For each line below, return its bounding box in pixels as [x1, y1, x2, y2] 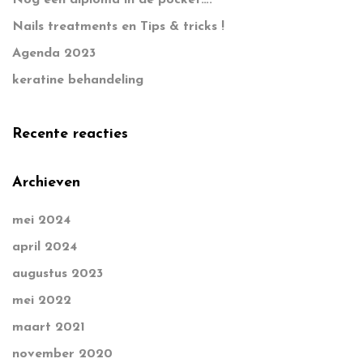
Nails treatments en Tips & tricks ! [12, 20, 224, 34]
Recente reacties [12, 126, 128, 143]
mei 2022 [12, 294, 71, 308]
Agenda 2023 [12, 47, 96, 61]
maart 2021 [12, 321, 85, 335]
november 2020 [12, 348, 113, 361]
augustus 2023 [12, 267, 103, 281]
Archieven [12, 175, 80, 191]
